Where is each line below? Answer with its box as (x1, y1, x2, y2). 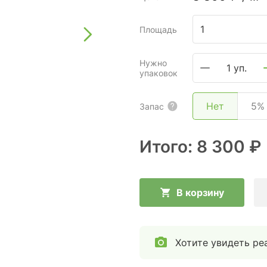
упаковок (139, 68, 178, 78)
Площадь (139, 24, 177, 35)
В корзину (176, 187, 224, 198)
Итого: (139, 136, 197, 157)
